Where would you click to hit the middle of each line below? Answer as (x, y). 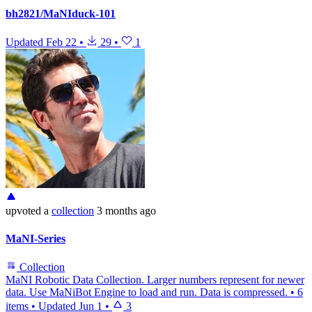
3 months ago (126, 211)
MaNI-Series (36, 238)
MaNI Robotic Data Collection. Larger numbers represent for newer (155, 279)
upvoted (23, 211)
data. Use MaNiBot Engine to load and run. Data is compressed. (147, 292)
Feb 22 (61, 42)
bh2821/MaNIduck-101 (61, 14)
